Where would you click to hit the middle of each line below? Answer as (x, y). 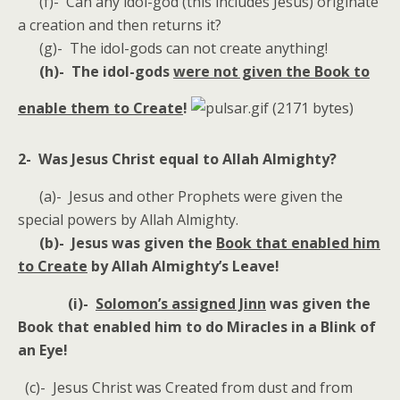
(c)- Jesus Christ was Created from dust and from (185, 387)
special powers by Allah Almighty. (128, 220)
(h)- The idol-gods (106, 71)
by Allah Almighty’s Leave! (183, 266)
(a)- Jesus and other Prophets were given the (180, 196)
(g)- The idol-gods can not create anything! (173, 48)
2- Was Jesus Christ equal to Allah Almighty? (177, 159)
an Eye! (43, 350)
